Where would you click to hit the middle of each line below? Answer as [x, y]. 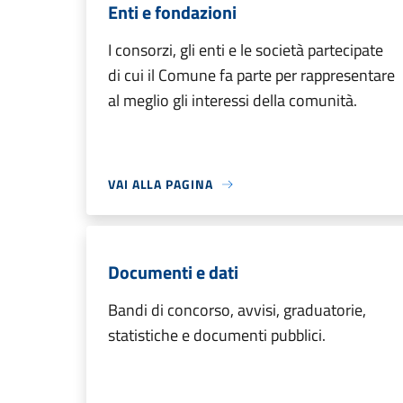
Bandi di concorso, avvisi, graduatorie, [237, 310]
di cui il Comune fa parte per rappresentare [251, 75]
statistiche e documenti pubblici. [217, 335]
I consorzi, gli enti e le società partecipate [246, 50]
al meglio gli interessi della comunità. [233, 100]
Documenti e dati [173, 272]
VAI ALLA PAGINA [161, 184]
